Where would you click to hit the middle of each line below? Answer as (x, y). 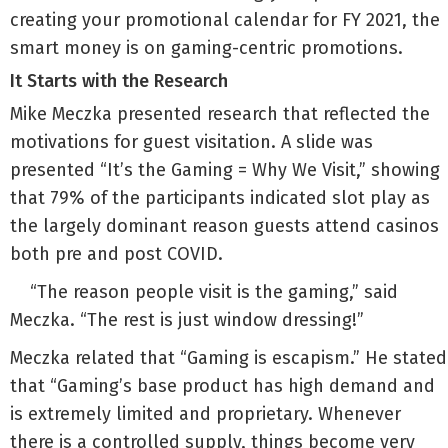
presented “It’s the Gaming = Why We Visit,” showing (225, 170)
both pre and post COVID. (116, 254)
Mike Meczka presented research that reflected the (220, 114)
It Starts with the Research (119, 81)
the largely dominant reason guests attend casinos (224, 226)
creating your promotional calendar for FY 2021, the (225, 20)
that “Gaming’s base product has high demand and (222, 386)
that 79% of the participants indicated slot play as (220, 198)
